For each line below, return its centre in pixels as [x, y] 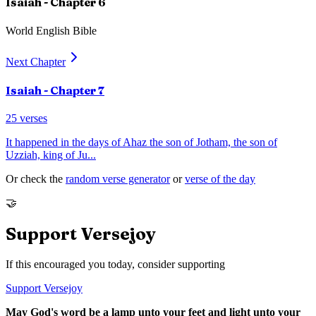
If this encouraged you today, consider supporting [115, 264]
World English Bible [51, 30]
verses [32, 119]
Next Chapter [36, 61]
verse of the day [220, 179]
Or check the [34, 179]
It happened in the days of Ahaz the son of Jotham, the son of [141, 142]
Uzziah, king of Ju [47, 155]
